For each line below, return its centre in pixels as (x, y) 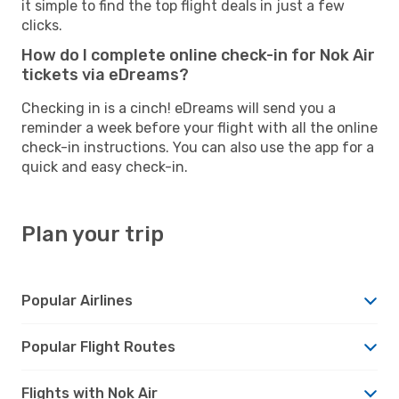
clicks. (42, 25)
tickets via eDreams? (105, 74)
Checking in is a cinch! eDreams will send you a (179, 108)
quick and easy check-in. (105, 167)
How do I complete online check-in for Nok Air (198, 55)
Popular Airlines (77, 300)
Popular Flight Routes (98, 346)
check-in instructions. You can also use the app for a (198, 147)
